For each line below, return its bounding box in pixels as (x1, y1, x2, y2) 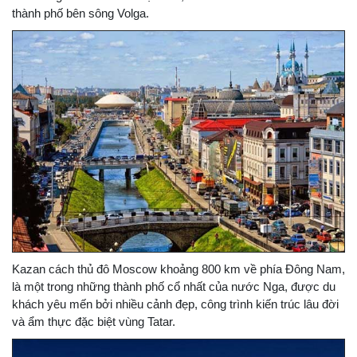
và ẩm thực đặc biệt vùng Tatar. (12, 315, 175, 329)
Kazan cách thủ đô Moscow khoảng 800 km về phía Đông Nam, (12, 262, 345, 277)
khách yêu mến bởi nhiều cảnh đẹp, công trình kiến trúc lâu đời (12, 297, 339, 312)
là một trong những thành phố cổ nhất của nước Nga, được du (12, 280, 335, 294)
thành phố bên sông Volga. (12, 6, 149, 20)
